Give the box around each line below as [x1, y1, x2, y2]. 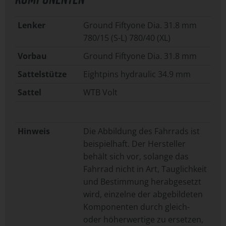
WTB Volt [83, 87, 118, 98]
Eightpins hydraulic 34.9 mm [83, 69, 191, 80]
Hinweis [18, 126, 50, 137]
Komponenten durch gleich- [83, 201, 190, 213]
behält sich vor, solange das [83, 151, 189, 162]
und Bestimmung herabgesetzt [83, 176, 201, 188]
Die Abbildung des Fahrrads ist [83, 126, 200, 137]
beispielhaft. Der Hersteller [83, 138, 186, 150]
